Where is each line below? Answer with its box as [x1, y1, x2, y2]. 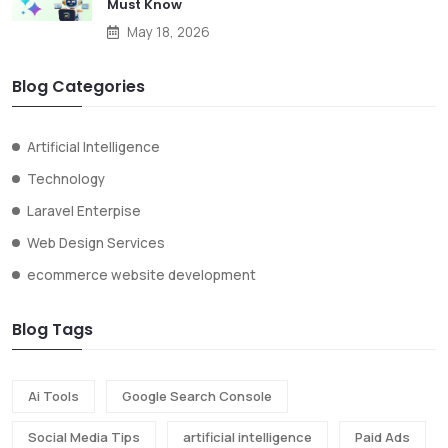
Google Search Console [122, 386, 272, 405]
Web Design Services [27, 233, 165, 252]
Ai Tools [28, 386, 79, 405]
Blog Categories [12, 74, 145, 98]
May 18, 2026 [127, 22, 210, 41]
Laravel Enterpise [27, 201, 141, 220]
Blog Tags [12, 317, 93, 341]
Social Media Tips [28, 427, 140, 446]
